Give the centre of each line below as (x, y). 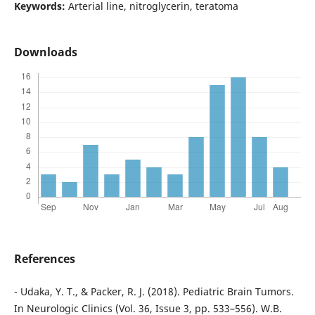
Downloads (45, 52)
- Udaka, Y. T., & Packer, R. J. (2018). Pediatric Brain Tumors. (154, 292)
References (44, 259)
